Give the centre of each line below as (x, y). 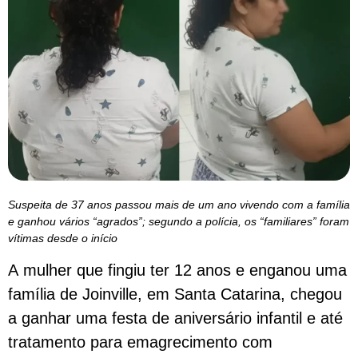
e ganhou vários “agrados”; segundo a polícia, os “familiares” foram (179, 221)
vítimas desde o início (63, 238)
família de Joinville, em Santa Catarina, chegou (175, 294)
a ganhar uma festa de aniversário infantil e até (175, 318)
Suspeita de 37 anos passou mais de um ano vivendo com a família (179, 204)
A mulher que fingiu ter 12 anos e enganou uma (177, 270)
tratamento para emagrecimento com (140, 342)
